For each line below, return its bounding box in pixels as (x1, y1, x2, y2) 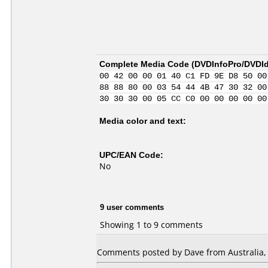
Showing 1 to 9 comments (100, 218, 203, 230)
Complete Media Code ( (99, 58, 194, 69)
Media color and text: (99, 115, 186, 126)
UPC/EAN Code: (99, 149, 163, 160)
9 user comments (100, 201, 164, 212)
